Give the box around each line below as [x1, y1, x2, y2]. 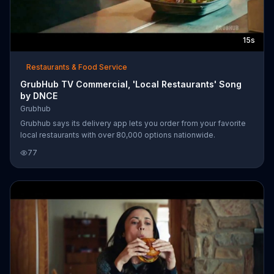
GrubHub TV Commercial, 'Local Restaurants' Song [20, 78, 242, 89]
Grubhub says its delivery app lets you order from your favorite [20, 118, 246, 128]
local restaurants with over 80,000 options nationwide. [20, 130, 215, 139]
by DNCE [20, 90, 57, 101]
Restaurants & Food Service [26, 62, 127, 72]
